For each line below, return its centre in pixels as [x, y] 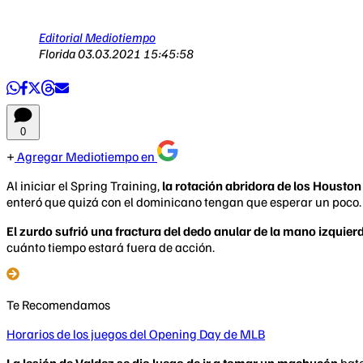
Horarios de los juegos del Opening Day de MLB [136, 333]
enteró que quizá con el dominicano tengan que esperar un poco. [184, 201]
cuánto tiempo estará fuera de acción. [111, 247]
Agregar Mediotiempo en [86, 156]
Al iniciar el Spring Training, [84, 185]
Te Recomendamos [58, 304]
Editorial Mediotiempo [97, 37]
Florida [58, 53]
